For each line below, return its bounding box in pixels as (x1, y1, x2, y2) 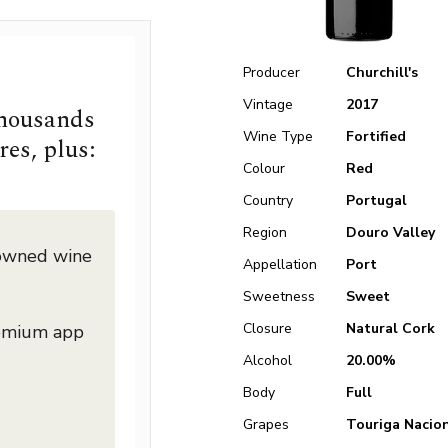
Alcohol (243, 351, 293, 370)
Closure (243, 319, 293, 338)
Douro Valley (345, 223, 435, 242)
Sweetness (243, 287, 316, 306)
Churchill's (345, 63, 418, 82)
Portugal (345, 191, 407, 210)
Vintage (243, 95, 294, 114)
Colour (243, 159, 286, 178)
